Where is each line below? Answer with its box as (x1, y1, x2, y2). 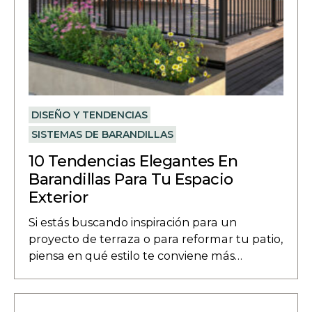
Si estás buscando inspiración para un (29, 215, 237, 230)
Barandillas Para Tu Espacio (29, 170, 233, 189)
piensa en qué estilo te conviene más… (29, 249, 243, 263)
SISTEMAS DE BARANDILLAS (31, 128, 174, 141)
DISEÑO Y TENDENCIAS (31, 109, 148, 122)
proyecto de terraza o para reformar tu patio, (29, 232, 283, 247)
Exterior (29, 188, 88, 208)
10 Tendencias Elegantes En (29, 152, 238, 171)
